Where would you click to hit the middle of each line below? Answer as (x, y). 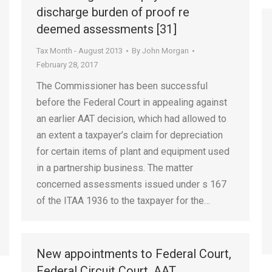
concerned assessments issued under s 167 (131, 184)
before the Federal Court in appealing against (132, 102)
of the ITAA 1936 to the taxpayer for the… (123, 201)
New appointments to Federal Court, (134, 254)
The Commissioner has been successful (122, 86)
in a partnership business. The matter (115, 168)
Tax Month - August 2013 (80, 51)
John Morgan (165, 51)
